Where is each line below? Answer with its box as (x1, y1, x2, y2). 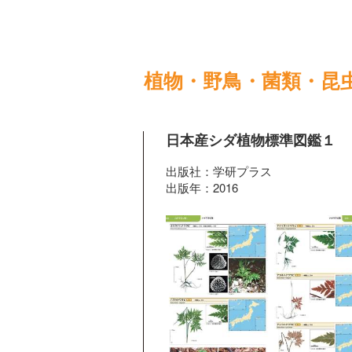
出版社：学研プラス (166, 163, 272, 179)
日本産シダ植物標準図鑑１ (166, 133, 335, 148)
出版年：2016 (166, 179, 238, 196)
